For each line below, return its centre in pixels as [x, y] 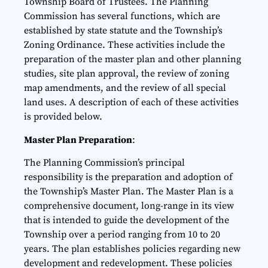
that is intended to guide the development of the [127, 220]
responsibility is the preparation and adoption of [128, 177]
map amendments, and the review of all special [125, 88]
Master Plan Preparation [78, 140]
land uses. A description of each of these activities [131, 103]
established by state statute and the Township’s [123, 31]
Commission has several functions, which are [122, 16]
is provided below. [63, 117]
